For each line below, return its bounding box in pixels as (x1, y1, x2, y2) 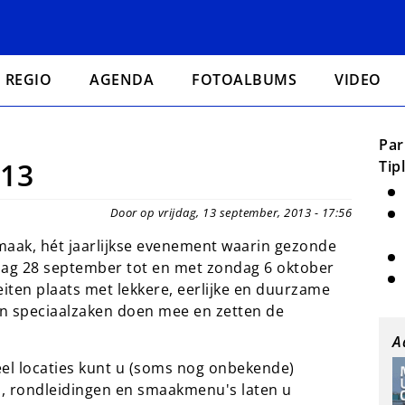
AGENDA (89, 70, 155, 89)
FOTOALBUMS (192, 70, 297, 89)
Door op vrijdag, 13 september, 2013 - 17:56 (109, 204, 352, 221)
